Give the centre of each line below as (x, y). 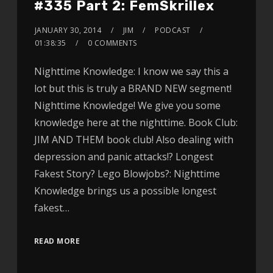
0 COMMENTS (112, 43)
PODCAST (173, 30)
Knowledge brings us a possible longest (125, 191)
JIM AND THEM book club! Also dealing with (133, 140)
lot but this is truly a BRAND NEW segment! (133, 89)
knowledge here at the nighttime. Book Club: (136, 123)
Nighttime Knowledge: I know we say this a (131, 72)
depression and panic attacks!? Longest (123, 157)
